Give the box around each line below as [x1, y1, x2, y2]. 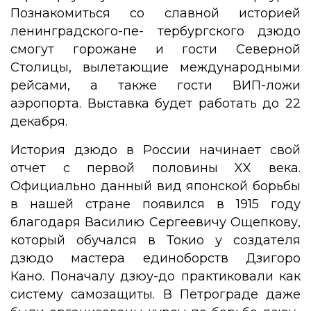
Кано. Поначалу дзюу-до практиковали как [10, 269, 301, 284]
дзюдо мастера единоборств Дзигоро [10, 251, 301, 266]
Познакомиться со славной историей [10, 6, 301, 21]
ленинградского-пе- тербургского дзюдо [10, 24, 301, 39]
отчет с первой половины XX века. [10, 160, 301, 176]
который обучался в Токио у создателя [10, 233, 301, 248]
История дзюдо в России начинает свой [10, 142, 301, 158]
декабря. [10, 114, 67, 129]
